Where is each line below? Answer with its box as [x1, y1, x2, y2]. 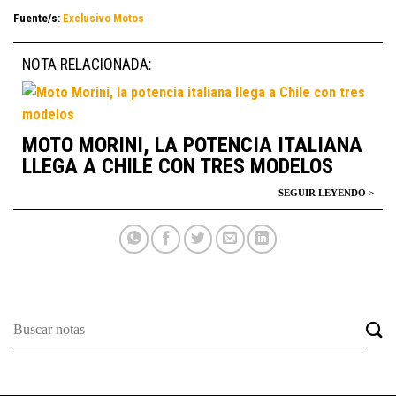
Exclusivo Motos [63, 11, 144, 26]
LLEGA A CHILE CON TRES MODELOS [22, 154, 333, 179]
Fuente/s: [13, 11, 63, 26]
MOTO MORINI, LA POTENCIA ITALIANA [22, 133, 362, 158]
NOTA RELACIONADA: [22, 56, 151, 74]
